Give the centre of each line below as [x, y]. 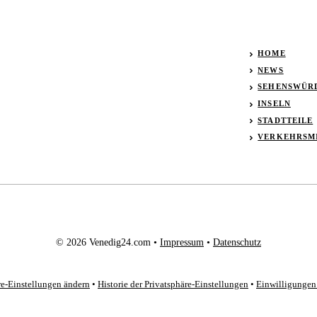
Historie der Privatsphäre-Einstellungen [173, 284]
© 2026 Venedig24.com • [108, 242]
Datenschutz [237, 242]
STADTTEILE [286, 120]
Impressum [182, 242]
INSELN [274, 104]
